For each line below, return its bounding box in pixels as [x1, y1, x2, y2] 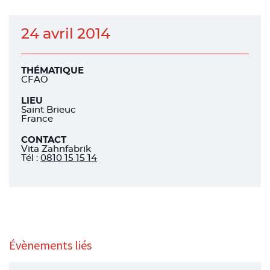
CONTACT [21, 136, 66, 145]
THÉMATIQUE [21, 66, 84, 75]
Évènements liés [9, 237, 92, 253]
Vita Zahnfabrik [21, 145, 91, 154]
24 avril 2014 [21, 27, 110, 42]
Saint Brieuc [21, 105, 76, 115]
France [21, 115, 53, 124]
